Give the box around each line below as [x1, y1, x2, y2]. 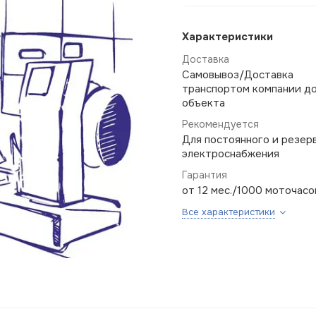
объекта [182, 95, 225, 110]
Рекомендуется [182, 117, 259, 130]
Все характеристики [182, 205, 275, 218]
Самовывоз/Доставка [182, 67, 293, 82]
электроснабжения [182, 146, 279, 161]
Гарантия [182, 168, 227, 181]
